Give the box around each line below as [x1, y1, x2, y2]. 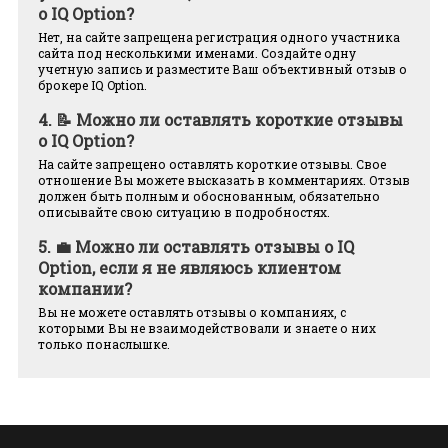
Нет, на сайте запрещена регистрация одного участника [38, 29, 400, 46]
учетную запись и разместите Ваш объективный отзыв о [38, 61, 407, 78]
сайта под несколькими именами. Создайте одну [38, 45, 356, 62]
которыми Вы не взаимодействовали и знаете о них [38, 320, 376, 337]
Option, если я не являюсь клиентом [38, 257, 341, 279]
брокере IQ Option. [38, 77, 147, 94]
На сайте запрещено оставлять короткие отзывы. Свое [38, 156, 386, 173]
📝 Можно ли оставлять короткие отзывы [56, 109, 403, 131]
